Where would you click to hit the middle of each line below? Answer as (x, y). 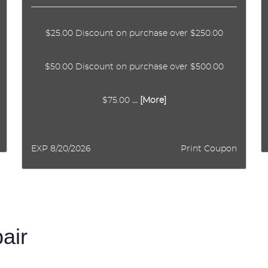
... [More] (148, 100)
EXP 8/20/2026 (61, 149)
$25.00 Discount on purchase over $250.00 (134, 33)
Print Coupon (209, 149)
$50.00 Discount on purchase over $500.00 (134, 67)
